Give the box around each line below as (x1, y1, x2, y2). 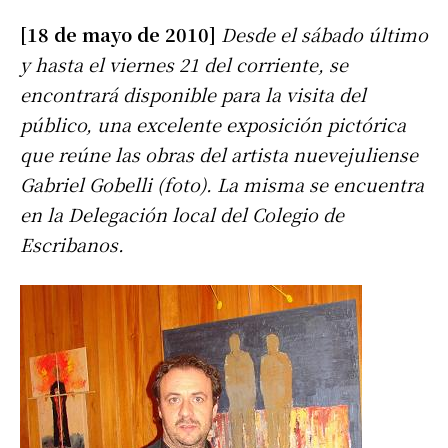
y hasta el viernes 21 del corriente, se (20, 51, 348, 78)
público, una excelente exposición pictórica (20, 111, 406, 138)
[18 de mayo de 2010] (20, 21, 216, 48)
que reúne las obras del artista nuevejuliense (20, 141, 418, 168)
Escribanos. (20, 231, 124, 258)
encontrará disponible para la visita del (20, 81, 366, 108)
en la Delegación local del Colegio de (20, 201, 344, 228)
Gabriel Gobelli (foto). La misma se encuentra (20, 171, 424, 198)
